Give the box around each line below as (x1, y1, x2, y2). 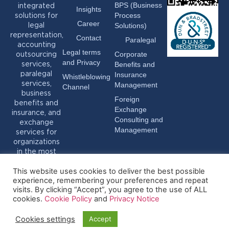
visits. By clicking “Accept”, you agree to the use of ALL (13, 185, 207, 194)
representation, (10, 32, 63, 38)
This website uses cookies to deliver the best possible (13, 167, 205, 176)
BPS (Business (114, 1, 162, 10)
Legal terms (62, 48, 101, 57)
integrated (18, 3, 55, 9)
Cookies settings (15, 214, 75, 224)
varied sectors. (11, 158, 62, 165)
